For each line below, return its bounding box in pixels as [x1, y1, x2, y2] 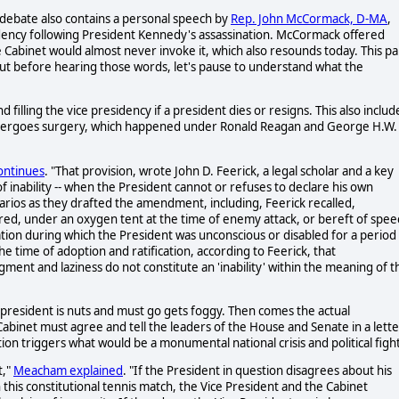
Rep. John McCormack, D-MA [231, 11, 387, 27]
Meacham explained [13, 362, 123, 379]
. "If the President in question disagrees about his [123, 362, 392, 379]
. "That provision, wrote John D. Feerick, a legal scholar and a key [45, 162, 394, 179]
